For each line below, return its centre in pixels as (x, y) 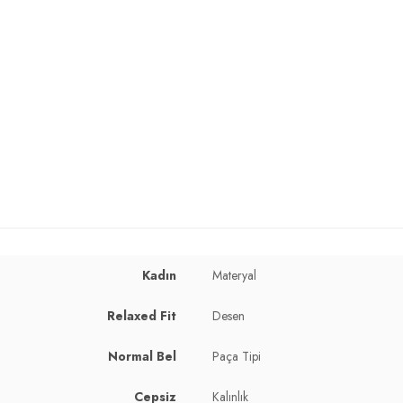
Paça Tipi (237, 356)
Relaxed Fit (142, 315)
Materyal (234, 275)
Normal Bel (142, 356)
